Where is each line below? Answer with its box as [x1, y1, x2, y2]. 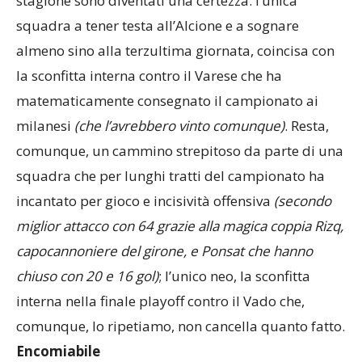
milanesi [16, 116, 74, 136]
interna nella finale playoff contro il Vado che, [16, 292, 305, 311]
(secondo [274, 192, 331, 211]
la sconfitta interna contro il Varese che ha [16, 66, 282, 86]
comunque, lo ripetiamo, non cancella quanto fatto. [16, 317, 345, 336]
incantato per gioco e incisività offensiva [16, 192, 274, 211]
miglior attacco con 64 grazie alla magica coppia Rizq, [16, 217, 343, 236]
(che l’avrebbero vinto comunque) [74, 116, 284, 136]
